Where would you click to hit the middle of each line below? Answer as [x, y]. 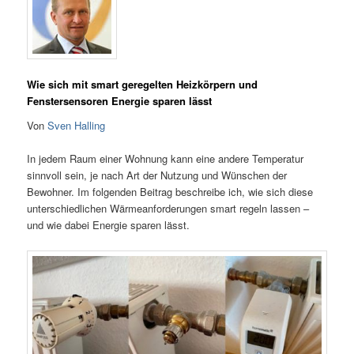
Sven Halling [77, 126]
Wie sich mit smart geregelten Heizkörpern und [143, 84]
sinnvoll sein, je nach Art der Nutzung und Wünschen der [157, 175]
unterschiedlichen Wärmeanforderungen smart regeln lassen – [168, 209]
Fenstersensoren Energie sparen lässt [120, 100]
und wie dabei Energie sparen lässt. [109, 225]
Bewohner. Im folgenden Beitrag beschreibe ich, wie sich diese [170, 192]
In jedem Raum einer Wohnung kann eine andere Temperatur [166, 159]
